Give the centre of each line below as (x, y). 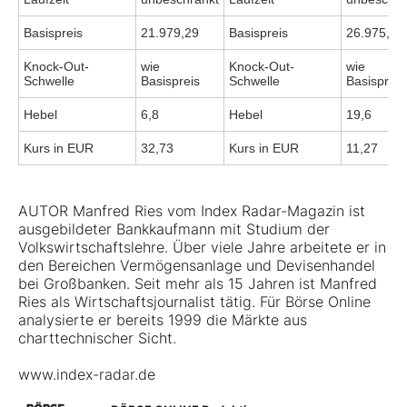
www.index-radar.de (87, 375)
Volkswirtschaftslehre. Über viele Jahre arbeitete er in (202, 248)
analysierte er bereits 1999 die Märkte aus (163, 320)
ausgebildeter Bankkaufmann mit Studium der (174, 229)
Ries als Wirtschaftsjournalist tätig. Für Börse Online (194, 302)
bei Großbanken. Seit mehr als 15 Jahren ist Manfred (198, 284)
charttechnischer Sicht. (97, 338)
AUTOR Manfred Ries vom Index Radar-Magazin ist (192, 211)
